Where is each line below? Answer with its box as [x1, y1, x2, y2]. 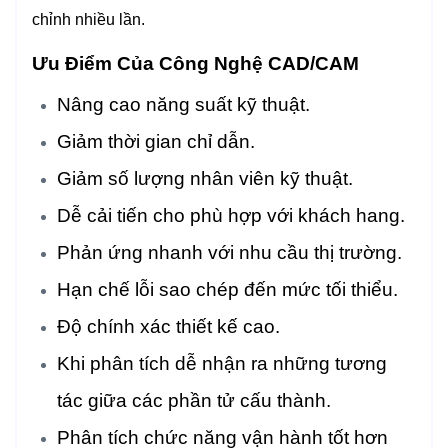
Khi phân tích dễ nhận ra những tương [57, 352, 387, 374]
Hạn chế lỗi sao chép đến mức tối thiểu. [57, 278, 398, 300]
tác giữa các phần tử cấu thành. [57, 389, 331, 411]
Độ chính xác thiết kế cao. [57, 315, 280, 337]
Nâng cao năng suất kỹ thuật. [57, 93, 310, 115]
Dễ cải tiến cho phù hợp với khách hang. [57, 204, 405, 226]
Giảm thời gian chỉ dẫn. [57, 130, 255, 152]
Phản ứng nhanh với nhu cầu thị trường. [57, 241, 402, 263]
